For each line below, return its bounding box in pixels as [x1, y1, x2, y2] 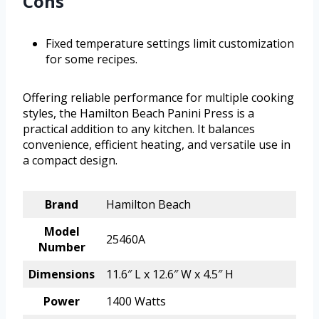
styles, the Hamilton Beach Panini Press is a [23, 105, 254, 122]
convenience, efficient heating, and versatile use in [23, 137, 291, 153]
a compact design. [23, 152, 117, 169]
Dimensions [28, 266, 95, 283]
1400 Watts [106, 293, 166, 310]
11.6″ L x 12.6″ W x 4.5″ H [106, 266, 234, 283]
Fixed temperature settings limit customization [46, 36, 294, 52]
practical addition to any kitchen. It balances [23, 121, 255, 137]
